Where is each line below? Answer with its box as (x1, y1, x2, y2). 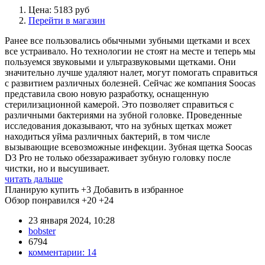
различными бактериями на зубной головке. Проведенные (5, 109, 242, 120)
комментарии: (28, 247, 87, 257)
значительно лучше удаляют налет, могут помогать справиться (5, 67, 257, 77)
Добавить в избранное (93, 184, 183, 195)
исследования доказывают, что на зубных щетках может (5, 120, 232, 131)
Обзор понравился (5, 195, 79, 205)
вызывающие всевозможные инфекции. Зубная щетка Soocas (5, 141, 252, 152)
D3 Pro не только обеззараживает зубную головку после (5, 152, 231, 163)
